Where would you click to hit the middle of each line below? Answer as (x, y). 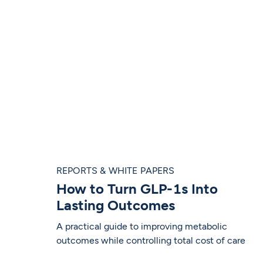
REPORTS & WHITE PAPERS (115, 171)
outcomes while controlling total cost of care (151, 241)
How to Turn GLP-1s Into (137, 189)
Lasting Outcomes (115, 205)
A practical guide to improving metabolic (141, 227)
